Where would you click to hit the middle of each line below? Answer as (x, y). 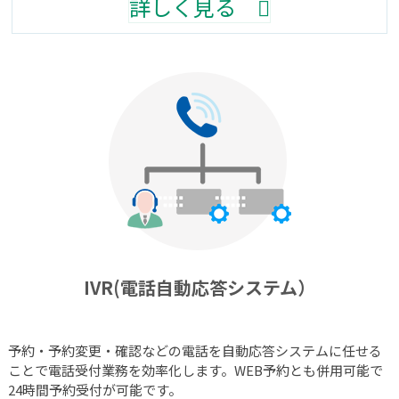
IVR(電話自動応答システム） (199, 287)
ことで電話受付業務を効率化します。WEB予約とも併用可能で (195, 370)
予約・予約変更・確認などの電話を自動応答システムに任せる (195, 351)
